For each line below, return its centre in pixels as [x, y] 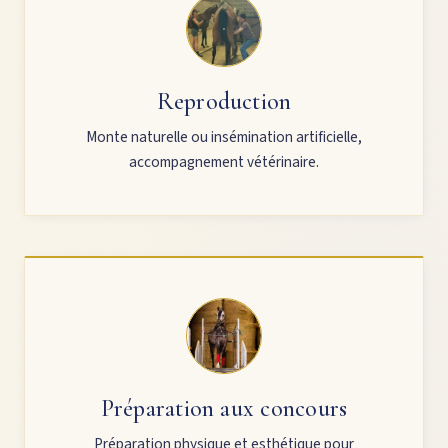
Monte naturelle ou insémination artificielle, [224, 136]
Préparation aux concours [224, 408]
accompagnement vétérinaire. [224, 161]
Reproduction [224, 101]
